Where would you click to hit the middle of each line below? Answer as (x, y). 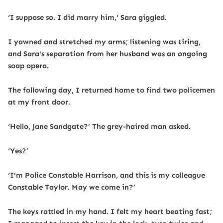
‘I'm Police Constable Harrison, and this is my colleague (107, 175)
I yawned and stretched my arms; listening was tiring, (104, 42)
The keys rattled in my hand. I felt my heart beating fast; (110, 212)
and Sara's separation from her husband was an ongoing (108, 54)
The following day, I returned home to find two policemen (111, 90)
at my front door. (39, 102)
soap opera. (28, 66)
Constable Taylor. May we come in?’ (72, 187)
